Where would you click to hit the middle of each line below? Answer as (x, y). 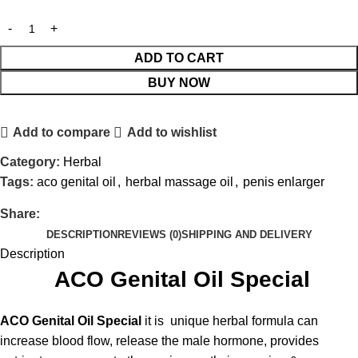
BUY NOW (179, 82)
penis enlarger (284, 181)
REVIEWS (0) (149, 234)
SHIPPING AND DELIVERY (247, 234)
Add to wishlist (171, 133)
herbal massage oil (179, 181)
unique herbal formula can (243, 320)
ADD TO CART (179, 58)
